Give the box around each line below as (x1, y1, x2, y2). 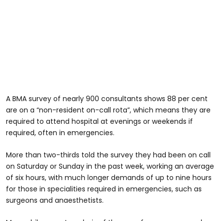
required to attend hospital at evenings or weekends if (6, 116, 193, 126)
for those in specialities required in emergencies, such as (6, 184, 202, 194)
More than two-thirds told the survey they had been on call (6, 149, 211, 160)
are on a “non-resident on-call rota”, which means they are (6, 105, 211, 115)
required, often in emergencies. (6, 127, 114, 138)
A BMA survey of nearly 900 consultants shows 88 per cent (6, 93, 208, 104)
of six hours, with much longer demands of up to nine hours (6, 172, 212, 183)
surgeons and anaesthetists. (6, 195, 104, 205)
